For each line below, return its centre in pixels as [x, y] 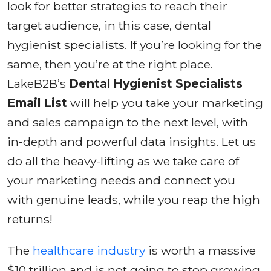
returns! [30, 219]
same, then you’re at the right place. [110, 64]
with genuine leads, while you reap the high [134, 199]
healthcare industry [89, 250]
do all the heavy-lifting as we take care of [123, 161]
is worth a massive [201, 250]
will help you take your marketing [165, 103]
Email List [37, 103]
